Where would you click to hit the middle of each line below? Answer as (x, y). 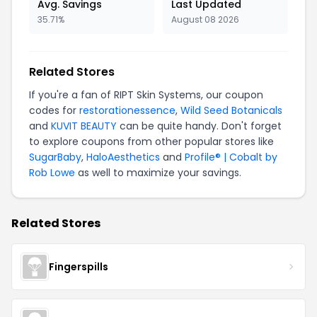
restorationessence (127, 110)
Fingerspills (79, 266)
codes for (54, 110)
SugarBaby (55, 157)
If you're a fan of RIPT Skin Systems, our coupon (146, 95)
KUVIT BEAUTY (84, 126)
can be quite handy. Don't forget (199, 126)
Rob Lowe (52, 173)
